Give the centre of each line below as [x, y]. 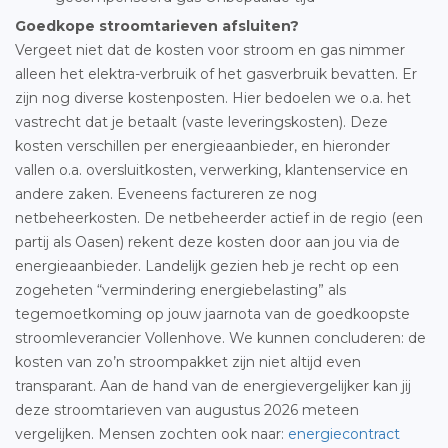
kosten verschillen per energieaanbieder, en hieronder [202, 146]
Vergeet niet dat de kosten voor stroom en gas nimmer [210, 50]
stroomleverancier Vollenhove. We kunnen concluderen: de [220, 338]
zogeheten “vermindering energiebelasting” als [180, 290]
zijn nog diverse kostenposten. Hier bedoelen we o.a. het [213, 98]
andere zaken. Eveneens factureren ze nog [166, 194]
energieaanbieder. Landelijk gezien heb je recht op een [207, 266]
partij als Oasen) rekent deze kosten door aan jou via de [207, 242]
